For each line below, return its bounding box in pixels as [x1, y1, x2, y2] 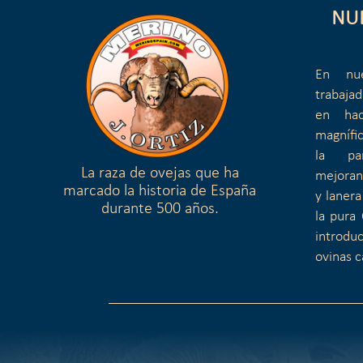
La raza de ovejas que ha [80, 165, 239, 182]
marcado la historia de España [63, 183, 257, 200]
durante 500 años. [100, 201, 219, 218]
